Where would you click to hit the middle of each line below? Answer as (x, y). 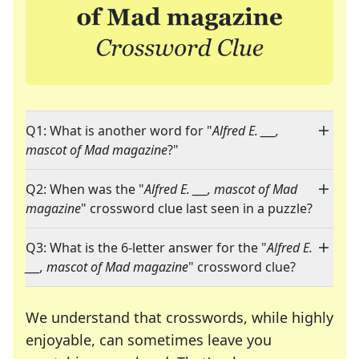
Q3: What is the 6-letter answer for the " (146, 248)
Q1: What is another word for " (119, 131)
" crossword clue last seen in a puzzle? (197, 209)
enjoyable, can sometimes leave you (149, 340)
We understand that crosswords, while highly (179, 318)
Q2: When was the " (85, 190)
